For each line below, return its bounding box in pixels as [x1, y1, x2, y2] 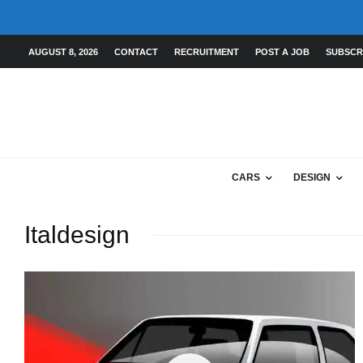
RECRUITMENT [174, 46, 239, 57]
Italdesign [24, 221, 130, 248]
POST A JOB [255, 46, 310, 57]
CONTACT [114, 46, 158, 57]
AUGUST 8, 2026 [28, 46, 98, 57]
